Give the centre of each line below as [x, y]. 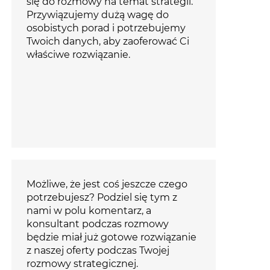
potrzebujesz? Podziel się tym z [102, 198]
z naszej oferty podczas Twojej [98, 251]
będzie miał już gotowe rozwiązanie [111, 237]
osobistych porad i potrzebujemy [106, 28]
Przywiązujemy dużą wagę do [97, 15]
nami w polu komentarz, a [89, 211]
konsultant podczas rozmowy [97, 224]
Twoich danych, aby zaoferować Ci [108, 42]
